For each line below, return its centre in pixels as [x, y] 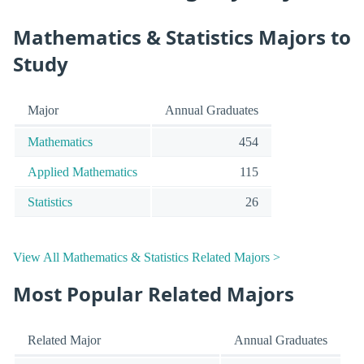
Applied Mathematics [82, 172]
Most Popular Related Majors [154, 293]
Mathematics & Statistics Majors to [182, 37]
